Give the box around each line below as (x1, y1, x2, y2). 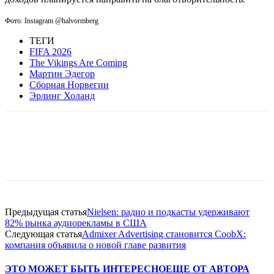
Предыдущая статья (5, 206, 87, 217)
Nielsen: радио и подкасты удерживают (87, 206, 250, 217)
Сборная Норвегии (29, 79, 109, 90)
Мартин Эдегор (29, 68, 95, 79)
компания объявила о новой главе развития (5, 239, 186, 250)
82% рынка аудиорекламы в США (5, 217, 147, 228)
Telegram (170, 149, 202, 159)
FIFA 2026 (29, 46, 72, 57)
